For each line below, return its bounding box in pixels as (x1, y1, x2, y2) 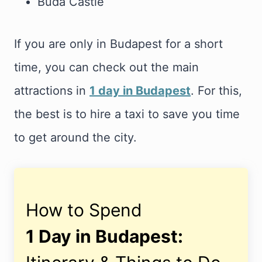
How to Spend (26, 199, 142, 221)
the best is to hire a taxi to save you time (14, 107, 240, 122)
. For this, (191, 84, 242, 98)
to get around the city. (14, 130, 137, 145)
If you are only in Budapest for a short (14, 37, 223, 51)
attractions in (14, 84, 89, 98)
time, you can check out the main (14, 60, 199, 75)
